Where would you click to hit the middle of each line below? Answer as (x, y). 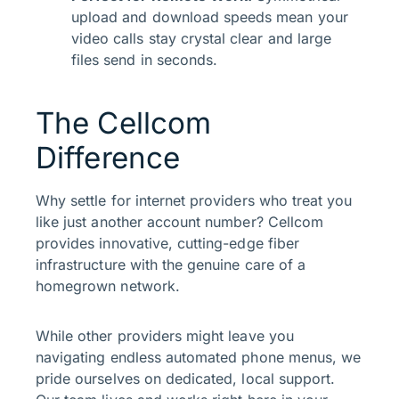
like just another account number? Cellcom (180, 222)
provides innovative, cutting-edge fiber (167, 244)
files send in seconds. (145, 60)
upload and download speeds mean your (210, 17)
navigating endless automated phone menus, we (199, 358)
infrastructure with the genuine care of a (171, 265)
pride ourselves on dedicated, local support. (186, 379)
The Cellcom (124, 123)
